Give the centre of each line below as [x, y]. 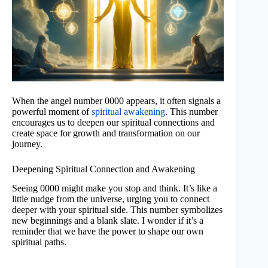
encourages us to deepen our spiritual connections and [113, 122]
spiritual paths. [39, 242]
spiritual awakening [128, 111]
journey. [27, 144]
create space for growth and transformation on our [106, 133]
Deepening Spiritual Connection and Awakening [103, 169]
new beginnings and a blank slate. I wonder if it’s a [108, 221]
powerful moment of [52, 111]
